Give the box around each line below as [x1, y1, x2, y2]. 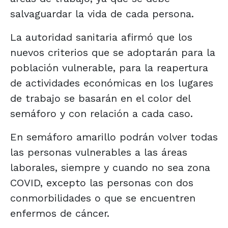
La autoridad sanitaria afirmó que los [10, 31, 192, 43]
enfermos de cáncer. [10, 207, 109, 219]
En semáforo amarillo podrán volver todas [10, 130, 218, 143]
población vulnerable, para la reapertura [10, 61, 208, 74]
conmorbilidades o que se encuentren [10, 191, 195, 204]
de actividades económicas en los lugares [10, 76, 213, 89]
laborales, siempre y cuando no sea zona [10, 161, 210, 174]
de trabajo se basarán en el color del [10, 92, 190, 104]
